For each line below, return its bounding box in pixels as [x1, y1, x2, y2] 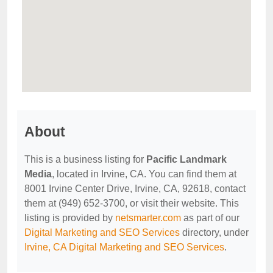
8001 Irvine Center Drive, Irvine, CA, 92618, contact [24, 183, 246, 194]
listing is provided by [24, 213, 115, 223]
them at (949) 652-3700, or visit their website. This [24, 198, 239, 208]
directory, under [180, 227, 249, 238]
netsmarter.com [115, 213, 181, 223]
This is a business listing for [24, 154, 146, 165]
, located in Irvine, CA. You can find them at [52, 169, 236, 179]
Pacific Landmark [146, 154, 227, 165]
